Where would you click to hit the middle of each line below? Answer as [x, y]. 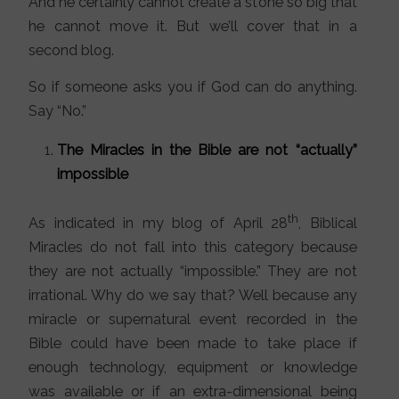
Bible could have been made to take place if [193, 343]
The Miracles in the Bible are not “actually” [207, 150]
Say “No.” [58, 110]
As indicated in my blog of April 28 [159, 223]
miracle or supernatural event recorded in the [193, 319]
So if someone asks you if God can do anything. [193, 86]
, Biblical [328, 223]
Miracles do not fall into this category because [193, 247]
